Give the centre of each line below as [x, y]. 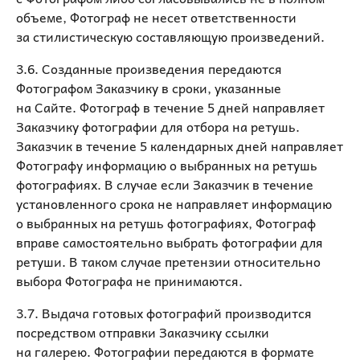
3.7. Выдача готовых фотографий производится [164, 313]
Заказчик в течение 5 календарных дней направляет [180, 145]
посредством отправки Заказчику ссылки [143, 332]
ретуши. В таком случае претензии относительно [168, 261]
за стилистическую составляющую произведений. [170, 36]
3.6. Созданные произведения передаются [149, 68]
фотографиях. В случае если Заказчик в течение [165, 184]
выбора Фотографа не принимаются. [129, 280]
